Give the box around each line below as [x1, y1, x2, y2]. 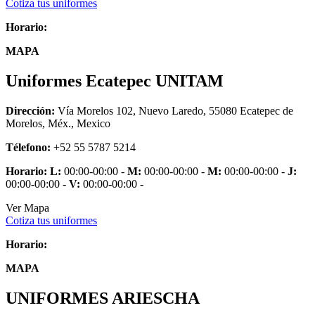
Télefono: [6, 141, 51, 153]
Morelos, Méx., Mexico [6, 117, 110, 129]
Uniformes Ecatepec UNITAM [6, 71, 224, 90]
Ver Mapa [6, 201, 49, 214]
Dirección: [6, 104, 55, 117]
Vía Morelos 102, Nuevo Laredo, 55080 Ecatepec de [55, 104, 293, 117]
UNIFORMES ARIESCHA [6, 288, 200, 307]
